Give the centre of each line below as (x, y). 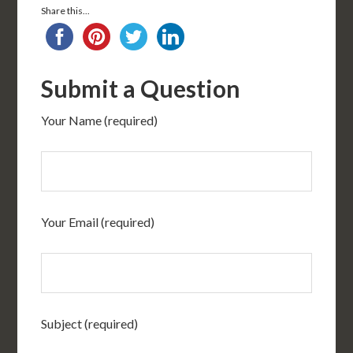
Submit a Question (141, 88)
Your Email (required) (98, 221)
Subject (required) (90, 323)
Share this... (66, 10)
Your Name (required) (100, 120)
